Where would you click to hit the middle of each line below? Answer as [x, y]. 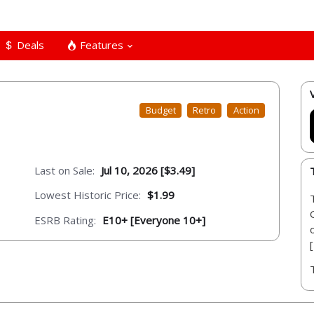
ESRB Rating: [65, 220]
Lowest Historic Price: [88, 195]
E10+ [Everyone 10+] [154, 220]
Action [246, 110]
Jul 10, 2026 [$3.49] [148, 170]
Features [100, 45]
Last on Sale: [64, 170]
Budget [161, 110]
